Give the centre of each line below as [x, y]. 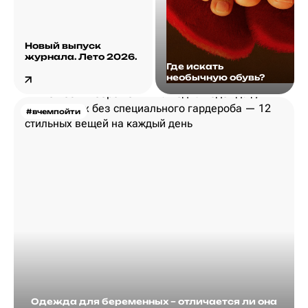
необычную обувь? [216, 77]
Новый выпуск [63, 45]
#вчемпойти [53, 111]
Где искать [195, 66]
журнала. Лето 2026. [81, 56]
